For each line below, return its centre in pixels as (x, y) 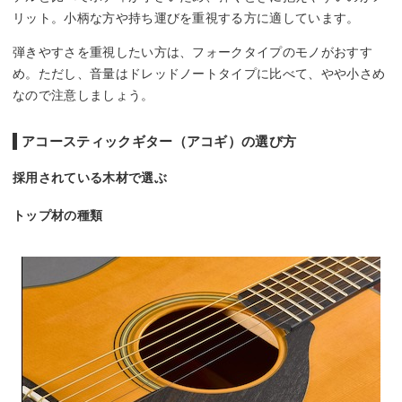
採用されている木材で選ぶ (90, 177)
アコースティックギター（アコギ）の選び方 (159, 141)
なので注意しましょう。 (83, 95)
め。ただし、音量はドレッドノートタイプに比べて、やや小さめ (199, 73)
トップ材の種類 (58, 215)
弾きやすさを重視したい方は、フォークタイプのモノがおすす (192, 52)
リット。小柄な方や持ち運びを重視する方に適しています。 (186, 17)
